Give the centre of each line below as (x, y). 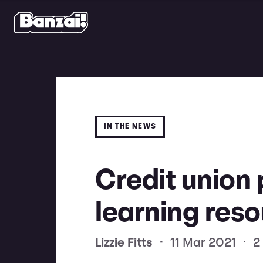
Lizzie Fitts (125, 243)
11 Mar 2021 (203, 243)
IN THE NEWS (130, 127)
